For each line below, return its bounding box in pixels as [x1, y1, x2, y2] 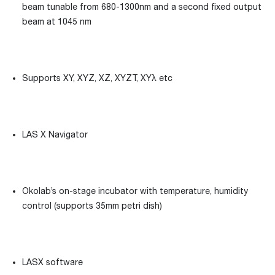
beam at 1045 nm [22, 17, 91, 26]
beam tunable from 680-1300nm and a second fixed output [22, 2, 261, 12]
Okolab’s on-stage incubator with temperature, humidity [22, 186, 248, 196]
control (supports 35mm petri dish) [22, 201, 162, 211]
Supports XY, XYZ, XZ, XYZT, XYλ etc [22, 73, 172, 83]
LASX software [22, 257, 83, 267]
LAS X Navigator [22, 130, 88, 139]
